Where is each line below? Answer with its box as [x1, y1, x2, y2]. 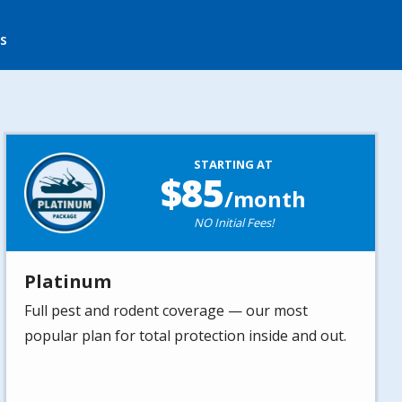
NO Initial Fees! [193, 214, 274, 232]
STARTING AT [194, 156, 274, 173]
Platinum [23, 269, 111, 294]
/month [224, 184, 307, 214]
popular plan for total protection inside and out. [23, 326, 346, 346]
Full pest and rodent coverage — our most [23, 301, 308, 321]
